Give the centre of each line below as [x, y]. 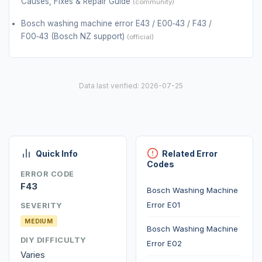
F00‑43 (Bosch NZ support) [74, 36]
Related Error [190, 153]
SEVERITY [41, 205]
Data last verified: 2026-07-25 [131, 85]
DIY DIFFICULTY [53, 240]
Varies [32, 254]
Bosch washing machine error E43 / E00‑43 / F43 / [116, 23]
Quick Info [56, 153]
